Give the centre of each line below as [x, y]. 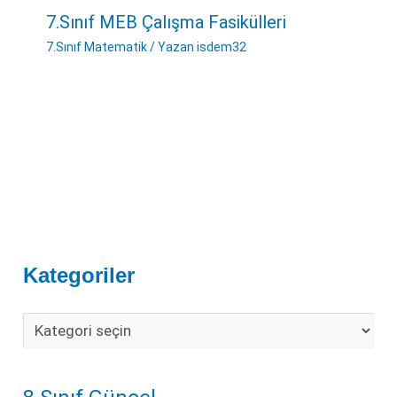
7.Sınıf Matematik [96, 47]
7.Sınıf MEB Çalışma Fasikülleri [166, 22]
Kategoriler [79, 276]
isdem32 [221, 47]
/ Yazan [170, 47]
